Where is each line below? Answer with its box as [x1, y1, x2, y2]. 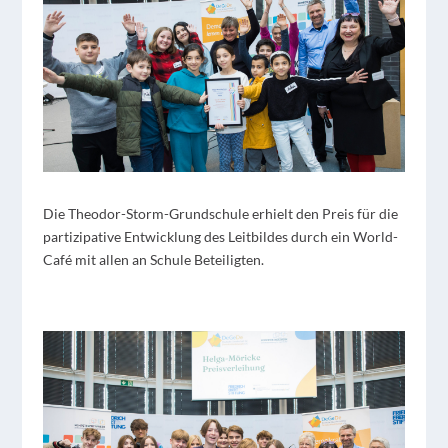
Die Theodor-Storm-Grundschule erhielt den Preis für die [42, 205, 398, 223]
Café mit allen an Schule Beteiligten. [42, 251, 264, 269]
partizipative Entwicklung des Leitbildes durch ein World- [42, 228, 398, 246]
